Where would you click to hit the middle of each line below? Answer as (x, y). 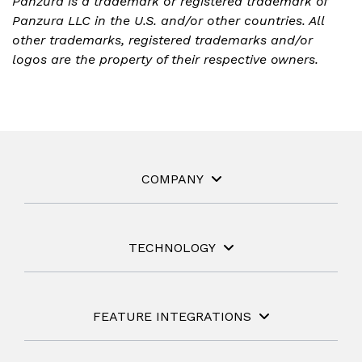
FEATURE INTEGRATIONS (172, 316)
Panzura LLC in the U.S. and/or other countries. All (168, 21)
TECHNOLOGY (172, 248)
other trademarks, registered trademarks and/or (162, 40)
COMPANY (172, 179)
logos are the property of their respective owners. (165, 59)
